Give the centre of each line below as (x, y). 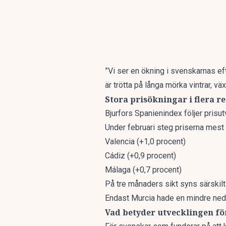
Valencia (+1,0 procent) (145, 142)
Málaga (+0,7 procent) (143, 170)
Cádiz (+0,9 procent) (140, 156)
